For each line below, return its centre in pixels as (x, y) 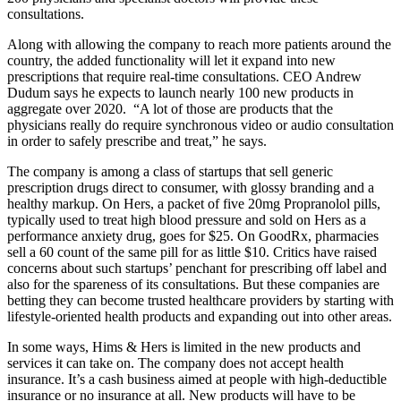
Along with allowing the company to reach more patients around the (199, 44)
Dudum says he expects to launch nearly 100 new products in (180, 92)
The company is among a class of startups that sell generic (170, 171)
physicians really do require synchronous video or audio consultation (200, 124)
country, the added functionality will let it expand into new (171, 60)
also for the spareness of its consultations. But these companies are (193, 284)
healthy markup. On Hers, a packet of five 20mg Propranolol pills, (194, 203)
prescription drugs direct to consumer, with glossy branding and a (191, 187)
